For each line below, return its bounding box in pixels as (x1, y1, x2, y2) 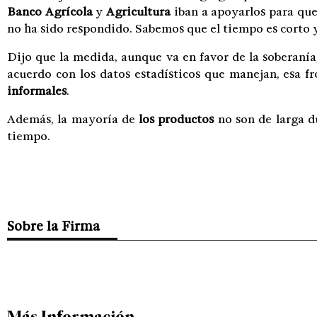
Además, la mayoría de (7, 111, 139, 127)
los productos (139, 111, 214, 127)
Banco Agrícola (7, 4, 93, 19)
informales (7, 83, 67, 98)
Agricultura (106, 4, 171, 19)
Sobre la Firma (7, 217, 100, 234)
